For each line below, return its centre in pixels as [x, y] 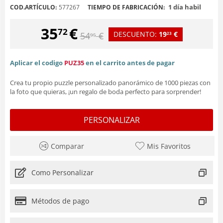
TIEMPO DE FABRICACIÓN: [126, 7]
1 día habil [184, 7]
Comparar [67, 146]
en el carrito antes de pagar [130, 62]
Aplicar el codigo [36, 62]
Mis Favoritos [169, 146]
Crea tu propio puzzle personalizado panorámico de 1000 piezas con [110, 82]
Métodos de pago [60, 201]
